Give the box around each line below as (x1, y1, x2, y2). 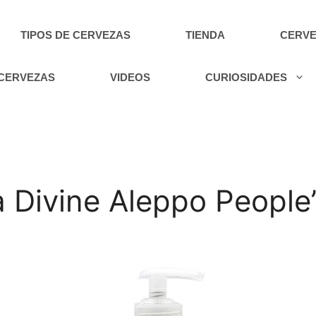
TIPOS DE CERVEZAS (20, 29, 131, 41)
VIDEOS (110, 71, 151, 83)
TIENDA (186, 29, 226, 41)
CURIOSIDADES (205, 71, 288, 83)
